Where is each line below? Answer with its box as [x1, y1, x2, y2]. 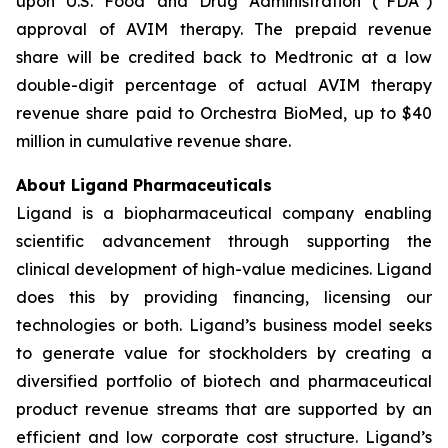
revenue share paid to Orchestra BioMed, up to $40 [16, 103, 432, 123]
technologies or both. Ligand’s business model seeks [16, 315, 432, 335]
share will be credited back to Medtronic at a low [16, 47, 432, 67]
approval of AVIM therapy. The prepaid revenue [16, 19, 432, 39]
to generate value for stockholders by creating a [16, 343, 432, 363]
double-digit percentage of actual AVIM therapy [16, 75, 432, 95]
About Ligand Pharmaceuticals [16, 175, 272, 195]
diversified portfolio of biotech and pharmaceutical [16, 371, 432, 391]
